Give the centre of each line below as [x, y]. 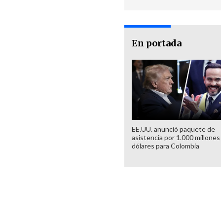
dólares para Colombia [166, 146]
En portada [157, 43]
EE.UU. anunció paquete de [173, 129]
